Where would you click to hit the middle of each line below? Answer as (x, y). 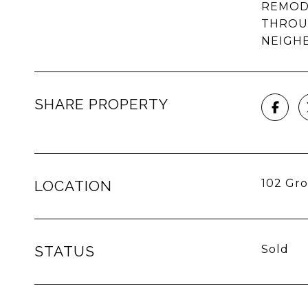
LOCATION (73, 186)
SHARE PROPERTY (101, 104)
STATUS (65, 251)
